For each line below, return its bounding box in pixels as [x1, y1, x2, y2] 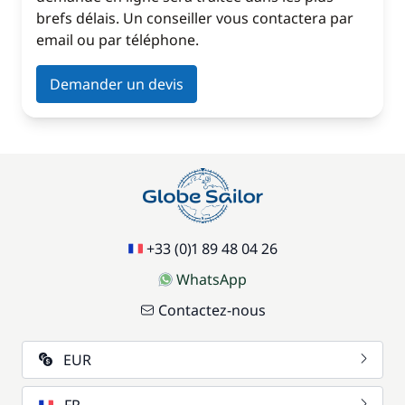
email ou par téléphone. [36, 30, 199, 50]
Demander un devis [50, 74, 184, 94]
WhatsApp [176, 269, 247, 289]
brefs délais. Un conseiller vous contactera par [36, 8, 353, 28]
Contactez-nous [157, 300, 266, 320]
